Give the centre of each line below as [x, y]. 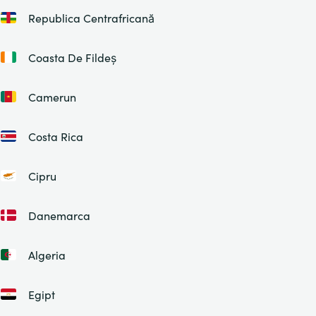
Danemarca [59, 215]
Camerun [52, 97]
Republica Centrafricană [91, 18]
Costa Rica [55, 136]
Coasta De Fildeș [72, 57]
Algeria [47, 255]
